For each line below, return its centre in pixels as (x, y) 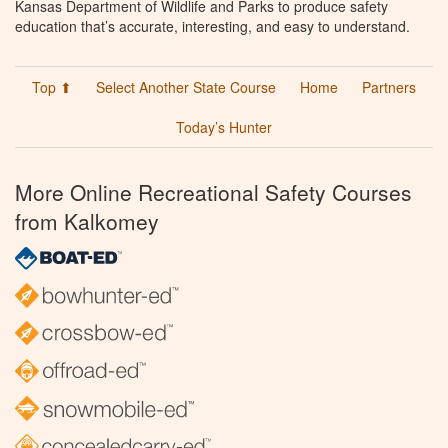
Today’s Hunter (224, 127)
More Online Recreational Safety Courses (213, 192)
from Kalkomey (87, 221)
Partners (389, 87)
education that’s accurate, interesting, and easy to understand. (212, 26)
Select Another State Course (186, 87)
